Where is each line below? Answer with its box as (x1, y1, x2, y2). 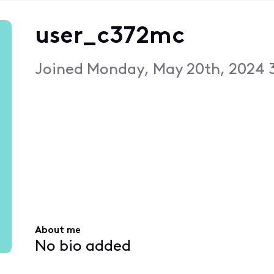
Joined (34, 62, 87, 78)
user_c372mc (34, 24, 185, 49)
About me (34, 226, 81, 236)
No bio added (34, 239, 131, 254)
